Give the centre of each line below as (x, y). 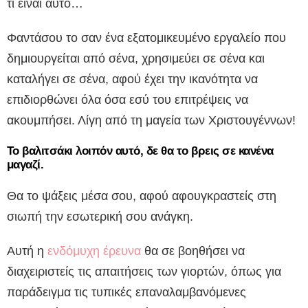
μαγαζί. (25, 165)
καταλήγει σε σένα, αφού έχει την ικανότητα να (132, 79)
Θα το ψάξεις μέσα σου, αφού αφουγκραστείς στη (142, 196)
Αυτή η (27, 251)
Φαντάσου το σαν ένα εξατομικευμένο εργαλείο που (146, 38)
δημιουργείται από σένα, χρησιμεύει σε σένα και (136, 59)
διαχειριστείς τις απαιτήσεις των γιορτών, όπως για (144, 272)
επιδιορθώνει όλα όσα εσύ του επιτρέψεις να (128, 100)
